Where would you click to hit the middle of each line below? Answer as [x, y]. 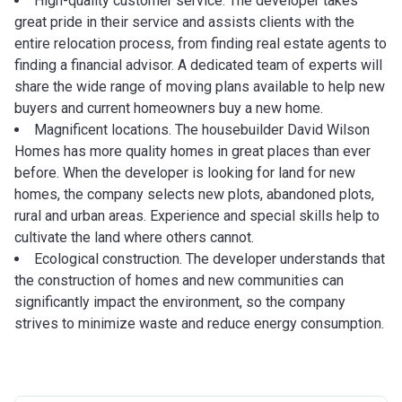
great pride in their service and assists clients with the [184, 22]
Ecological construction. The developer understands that [210, 258]
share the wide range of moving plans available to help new [200, 86]
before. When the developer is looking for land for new [185, 172]
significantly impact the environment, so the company [180, 301]
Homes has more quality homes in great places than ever [192, 151]
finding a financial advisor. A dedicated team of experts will [198, 65]
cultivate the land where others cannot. [134, 237]
